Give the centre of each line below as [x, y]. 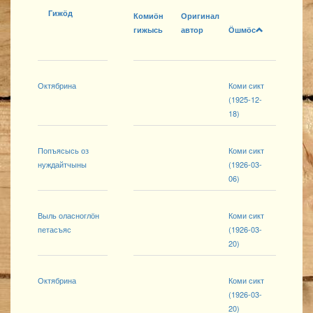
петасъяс [54, 230]
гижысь [148, 30]
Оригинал [200, 16]
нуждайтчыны [62, 165]
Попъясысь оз [63, 151]
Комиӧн [148, 16]
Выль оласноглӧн [68, 216]
